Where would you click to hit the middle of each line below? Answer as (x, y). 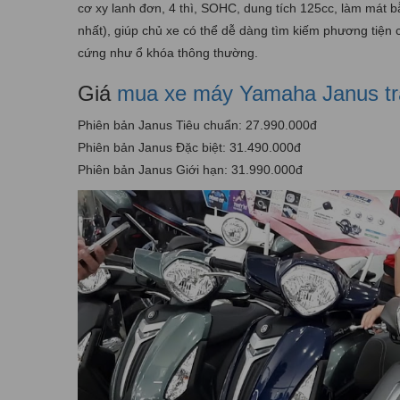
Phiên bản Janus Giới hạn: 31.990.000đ (190, 170)
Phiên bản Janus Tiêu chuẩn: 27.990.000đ (197, 125)
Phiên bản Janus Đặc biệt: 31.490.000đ (189, 147)
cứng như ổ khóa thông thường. (168, 53)
